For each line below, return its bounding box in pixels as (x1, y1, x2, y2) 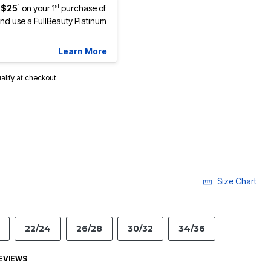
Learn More (58, 46, 107, 57)
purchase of (59, 3, 106, 14)
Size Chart (217, 176, 256, 187)
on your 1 (22, 3, 55, 14)
